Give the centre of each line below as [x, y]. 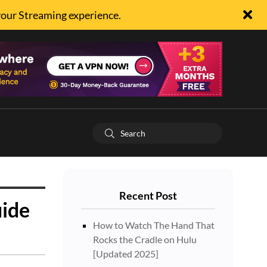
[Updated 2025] [126, 254]
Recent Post [148, 195]
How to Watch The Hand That [154, 225]
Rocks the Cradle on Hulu [145, 239]
